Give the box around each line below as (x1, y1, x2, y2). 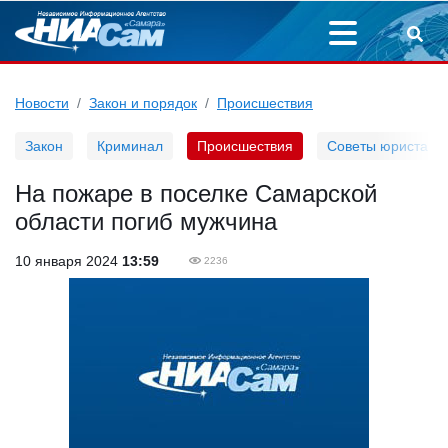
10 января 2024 (15, 253, 122, 269)
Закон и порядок (89, 95, 197, 111)
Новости (15, 95, 69, 111)
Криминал (97, 138, 163, 154)
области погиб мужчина (15, 208, 277, 235)
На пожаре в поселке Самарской (15, 180, 377, 207)
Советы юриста (327, 138, 428, 154)
